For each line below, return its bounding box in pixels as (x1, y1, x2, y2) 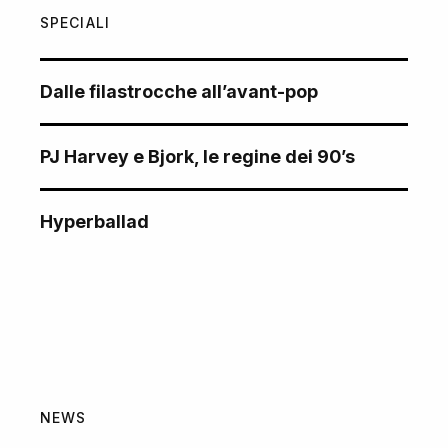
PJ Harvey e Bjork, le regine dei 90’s (40, 145, 355, 167)
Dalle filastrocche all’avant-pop (40, 80, 318, 102)
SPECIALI (40, 13, 110, 31)
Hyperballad (40, 210, 149, 232)
